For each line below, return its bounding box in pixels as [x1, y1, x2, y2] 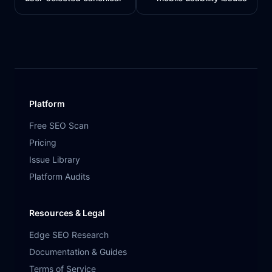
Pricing [29, 137, 56, 148]
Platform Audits [29, 171, 90, 182]
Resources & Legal [29, 208, 105, 218]
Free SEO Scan [29, 120, 89, 131]
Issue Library [29, 154, 80, 165]
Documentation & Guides [29, 246, 127, 257]
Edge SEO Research [29, 229, 109, 240]
